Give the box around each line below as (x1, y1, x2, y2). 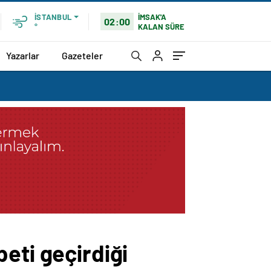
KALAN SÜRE (138, 21, 185, 31)
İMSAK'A (138, 11, 167, 22)
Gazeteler (62, 49, 103, 61)
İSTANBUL (34, 12, 71, 22)
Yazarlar (6, 49, 39, 61)
